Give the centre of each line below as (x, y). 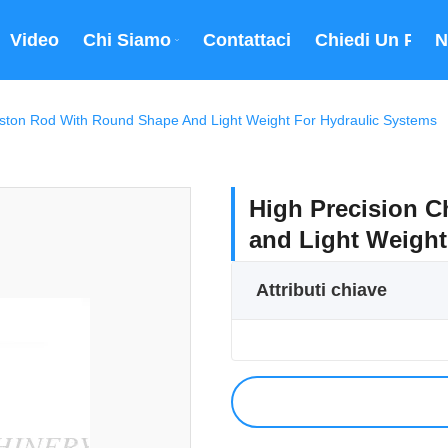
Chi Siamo (127, 40)
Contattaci (247, 40)
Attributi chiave (321, 290)
